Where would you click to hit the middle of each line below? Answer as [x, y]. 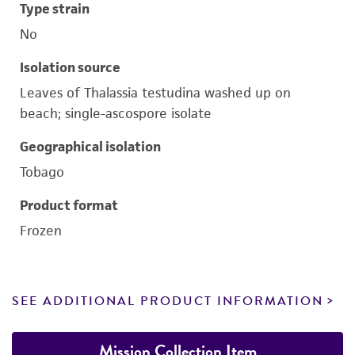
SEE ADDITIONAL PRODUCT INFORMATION [168, 301]
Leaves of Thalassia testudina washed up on [155, 93]
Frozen [41, 231]
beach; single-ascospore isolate [116, 113]
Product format [69, 205]
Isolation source [70, 67]
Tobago [42, 172]
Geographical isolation [90, 147]
